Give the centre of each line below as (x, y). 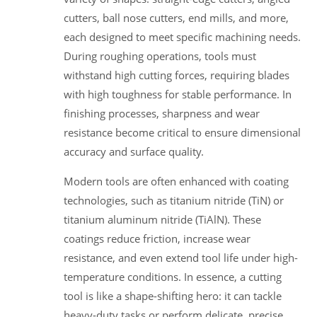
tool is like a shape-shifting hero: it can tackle (173, 295)
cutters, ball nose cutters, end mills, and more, (176, 17)
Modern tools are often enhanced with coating (176, 181)
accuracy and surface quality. (134, 151)
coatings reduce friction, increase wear (157, 238)
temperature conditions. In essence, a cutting (173, 276)
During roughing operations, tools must (160, 56)
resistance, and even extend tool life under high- (181, 257)
